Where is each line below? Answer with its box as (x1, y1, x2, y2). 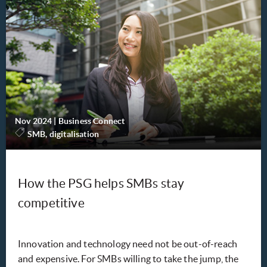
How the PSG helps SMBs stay (18, 176, 185, 191)
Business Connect (58, 116, 125, 126)
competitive (18, 196, 85, 210)
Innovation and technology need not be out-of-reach (18, 238, 238, 250)
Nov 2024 (15, 116, 52, 126)
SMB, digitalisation (27, 129, 100, 139)
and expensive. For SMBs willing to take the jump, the (18, 253, 239, 265)
